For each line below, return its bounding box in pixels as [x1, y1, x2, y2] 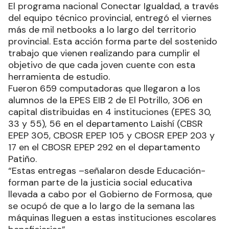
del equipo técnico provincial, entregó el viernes [8, 11, 212, 24]
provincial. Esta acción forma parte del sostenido [8, 35, 217, 48]
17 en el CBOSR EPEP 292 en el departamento [8, 141, 200, 153]
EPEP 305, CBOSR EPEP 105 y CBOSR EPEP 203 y [8, 129, 215, 142]
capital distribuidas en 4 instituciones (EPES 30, [8, 105, 211, 118]
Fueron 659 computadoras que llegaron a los [8, 82, 200, 95]
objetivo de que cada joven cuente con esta [8, 58, 195, 71]
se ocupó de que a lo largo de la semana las [8, 199, 195, 212]
